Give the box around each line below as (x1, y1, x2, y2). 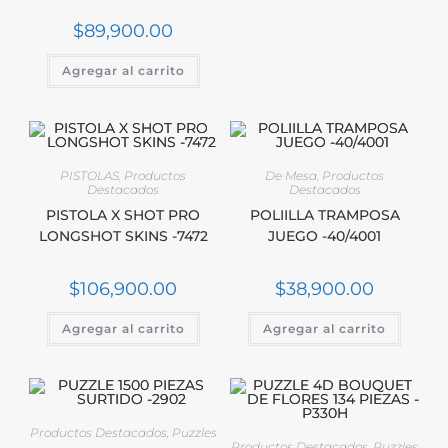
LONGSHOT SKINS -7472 (38, 226, 208, 245)
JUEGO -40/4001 (268, 226, 382, 245)
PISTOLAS (60, 167, 120, 183)
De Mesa (265, 167, 318, 183)
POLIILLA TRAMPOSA (249, 205, 400, 224)
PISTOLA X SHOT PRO (46, 205, 201, 224)
